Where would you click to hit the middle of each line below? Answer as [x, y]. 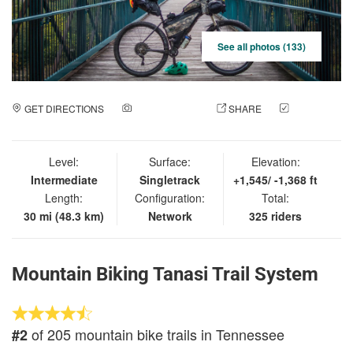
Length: [64, 197]
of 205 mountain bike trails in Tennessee [156, 334]
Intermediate [64, 179]
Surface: [170, 161]
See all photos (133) [262, 46]
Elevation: [275, 161]
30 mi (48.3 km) [64, 216]
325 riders [276, 216]
